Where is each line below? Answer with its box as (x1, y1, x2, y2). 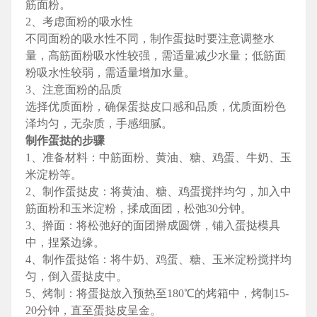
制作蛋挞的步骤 (25, 134, 105, 147)
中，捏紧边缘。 (25, 236, 105, 249)
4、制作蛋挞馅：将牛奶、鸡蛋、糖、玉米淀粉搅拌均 (25, 253, 292, 266)
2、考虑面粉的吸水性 (25, 16, 133, 28)
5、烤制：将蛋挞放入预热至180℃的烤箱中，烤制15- (25, 287, 289, 300)
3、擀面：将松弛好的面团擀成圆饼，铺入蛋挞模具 (25, 219, 280, 232)
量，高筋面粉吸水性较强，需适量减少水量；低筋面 (25, 50, 286, 62)
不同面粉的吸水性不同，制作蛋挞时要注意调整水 (25, 33, 275, 45)
